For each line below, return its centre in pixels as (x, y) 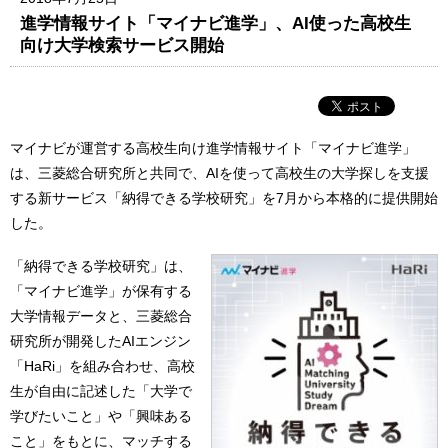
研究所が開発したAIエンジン (100, 341)
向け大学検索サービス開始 (122, 44)
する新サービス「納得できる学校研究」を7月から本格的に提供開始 (224, 197)
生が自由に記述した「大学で (101, 391)
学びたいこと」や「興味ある (101, 416)
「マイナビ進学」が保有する (101, 291)
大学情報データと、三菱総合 (101, 316)
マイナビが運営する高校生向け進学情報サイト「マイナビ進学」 (213, 147)
